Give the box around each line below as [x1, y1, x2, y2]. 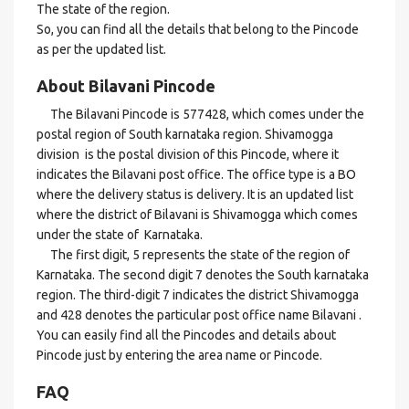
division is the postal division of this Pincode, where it [37, 147, 339, 162]
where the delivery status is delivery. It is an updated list [37, 187, 353, 202]
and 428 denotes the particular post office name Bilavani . [37, 308, 362, 322]
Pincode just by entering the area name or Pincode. [37, 348, 322, 362]
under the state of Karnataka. [37, 227, 203, 242]
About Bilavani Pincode [37, 77, 215, 95]
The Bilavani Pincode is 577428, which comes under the [37, 107, 364, 121]
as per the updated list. [37, 42, 166, 57]
